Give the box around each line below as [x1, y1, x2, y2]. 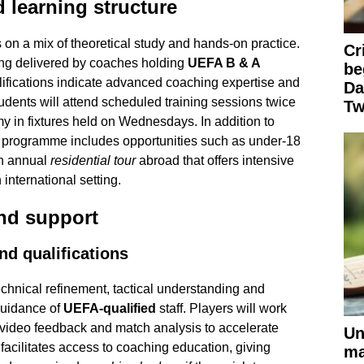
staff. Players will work [155, 301, 287, 315]
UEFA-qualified [63, 301, 156, 315]
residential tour [50, 153, 136, 167]
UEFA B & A [187, 55, 260, 70]
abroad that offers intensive [135, 153, 294, 167]
